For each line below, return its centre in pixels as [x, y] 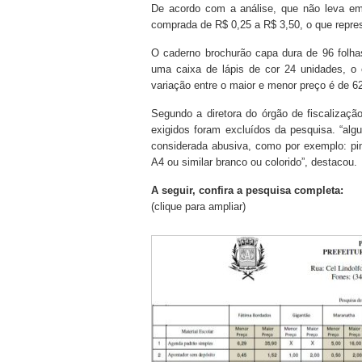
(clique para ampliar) [198, 206]
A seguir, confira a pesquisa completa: [247, 190]
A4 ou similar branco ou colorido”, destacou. [254, 162]
